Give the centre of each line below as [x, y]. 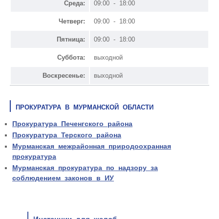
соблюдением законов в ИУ [63, 178]
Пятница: [71, 39]
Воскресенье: [64, 75]
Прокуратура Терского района [67, 135]
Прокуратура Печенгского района [72, 123]
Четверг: [72, 21]
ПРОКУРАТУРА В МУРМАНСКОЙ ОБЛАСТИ [85, 107]
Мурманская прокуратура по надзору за [85, 167]
